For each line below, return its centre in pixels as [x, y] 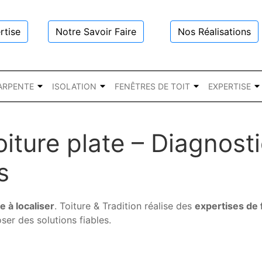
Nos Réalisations [215, 32]
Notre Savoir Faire [96, 32]
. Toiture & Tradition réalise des [125, 206]
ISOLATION [74, 86]
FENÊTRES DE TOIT [152, 86]
